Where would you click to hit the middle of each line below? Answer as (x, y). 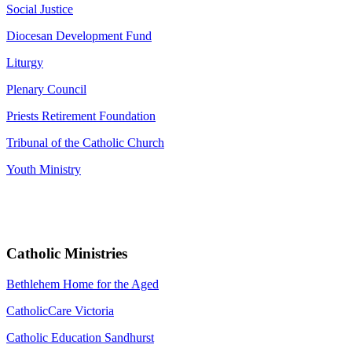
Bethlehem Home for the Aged (82, 284)
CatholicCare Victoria (60, 310)
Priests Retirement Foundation (81, 116)
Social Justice (40, 9)
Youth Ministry (44, 170)
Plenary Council (46, 90)
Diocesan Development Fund (79, 36)
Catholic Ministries (67, 253)
